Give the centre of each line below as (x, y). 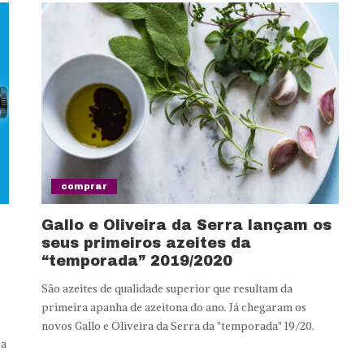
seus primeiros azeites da (146, 243)
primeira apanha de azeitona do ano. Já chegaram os (173, 307)
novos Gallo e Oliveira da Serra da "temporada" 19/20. (178, 326)
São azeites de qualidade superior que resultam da (167, 288)
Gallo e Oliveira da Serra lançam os (186, 225)
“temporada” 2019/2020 (136, 260)
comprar (84, 186)
